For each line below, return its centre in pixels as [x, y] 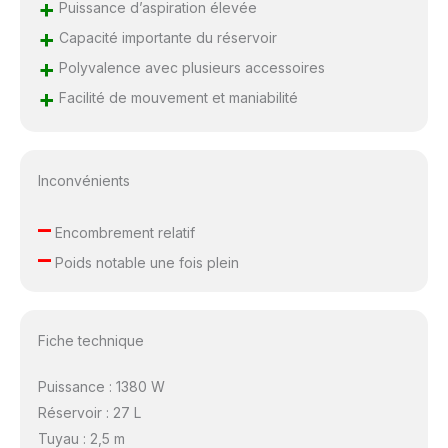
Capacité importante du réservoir [165, 38]
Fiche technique [90, 340]
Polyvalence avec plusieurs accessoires [189, 68]
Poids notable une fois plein [144, 263]
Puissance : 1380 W [101, 386]
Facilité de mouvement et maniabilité [176, 98]
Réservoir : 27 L [89, 412]
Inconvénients [83, 181]
